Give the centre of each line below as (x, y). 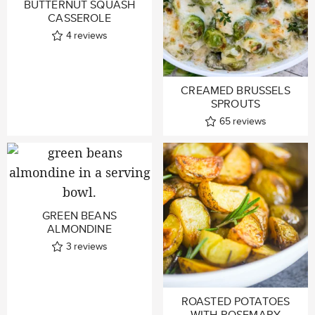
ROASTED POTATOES (236, 302)
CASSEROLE (79, 18)
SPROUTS (236, 104)
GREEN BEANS (79, 216)
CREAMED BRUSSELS (236, 91)
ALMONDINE (79, 229)
